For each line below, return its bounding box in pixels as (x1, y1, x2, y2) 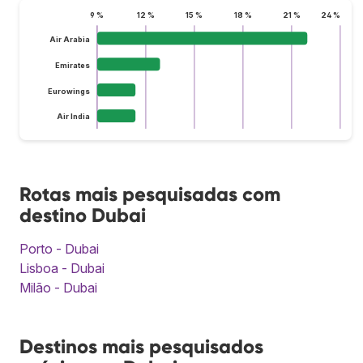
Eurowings (47, 86, 90, 96)
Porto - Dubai (19, 240, 99, 257)
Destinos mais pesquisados (19, 334, 263, 358)
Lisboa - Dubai (19, 259, 105, 276)
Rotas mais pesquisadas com (19, 181, 280, 206)
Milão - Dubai (19, 279, 97, 296)
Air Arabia (49, 34, 90, 44)
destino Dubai (19, 203, 146, 227)
